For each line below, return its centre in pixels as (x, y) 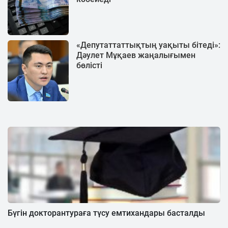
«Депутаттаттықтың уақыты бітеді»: (148, 45)
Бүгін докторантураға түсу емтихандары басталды (106, 213)
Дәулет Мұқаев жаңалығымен (136, 55)
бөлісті (89, 65)
